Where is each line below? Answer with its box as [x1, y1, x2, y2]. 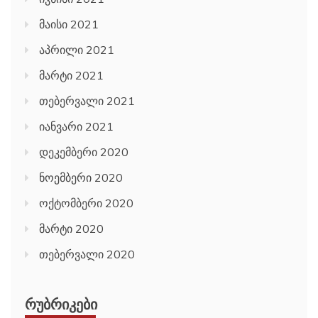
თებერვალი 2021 [39, 94, 135, 109]
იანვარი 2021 [39, 119, 114, 134]
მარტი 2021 [39, 68, 104, 83]
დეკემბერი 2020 [39, 145, 128, 160]
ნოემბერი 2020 [39, 170, 123, 185]
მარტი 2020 [39, 221, 104, 236]
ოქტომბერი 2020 [39, 196, 133, 211]
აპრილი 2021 [39, 43, 114, 57]
